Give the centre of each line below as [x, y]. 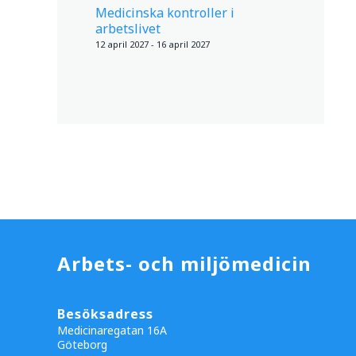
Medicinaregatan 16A [112, 330]
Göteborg [82, 344]
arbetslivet [128, 29]
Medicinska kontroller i [165, 13]
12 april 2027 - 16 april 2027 [153, 44]
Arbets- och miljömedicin [184, 263]
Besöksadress [105, 314]
